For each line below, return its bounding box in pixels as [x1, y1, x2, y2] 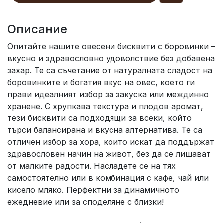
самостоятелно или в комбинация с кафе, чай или [7, 173, 209, 183]
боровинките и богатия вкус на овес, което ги [7, 77, 195, 88]
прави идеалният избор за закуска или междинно [7, 89, 209, 100]
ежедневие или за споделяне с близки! [7, 197, 164, 207]
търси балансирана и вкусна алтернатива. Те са [7, 125, 202, 135]
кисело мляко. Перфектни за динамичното [7, 185, 179, 195]
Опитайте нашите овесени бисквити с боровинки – [7, 41, 215, 52]
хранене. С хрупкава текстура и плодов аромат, [7, 101, 203, 111]
